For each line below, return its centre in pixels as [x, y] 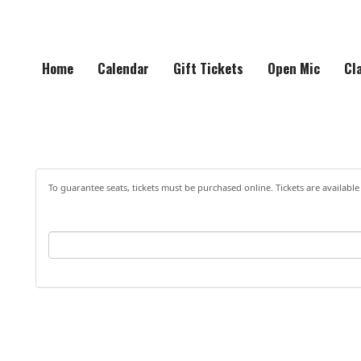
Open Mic [294, 68]
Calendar [123, 68]
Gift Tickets [208, 68]
